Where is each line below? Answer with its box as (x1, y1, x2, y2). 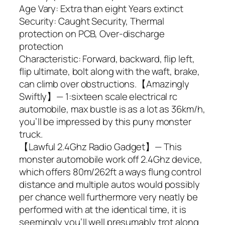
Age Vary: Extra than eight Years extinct (19, 2, 183, 16)
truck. (19, 128, 43, 141)
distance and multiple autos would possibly (19, 178, 200, 191)
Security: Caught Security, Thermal (19, 15, 164, 28)
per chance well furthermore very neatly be (19, 190, 198, 204)
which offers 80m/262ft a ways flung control (19, 165, 201, 179)
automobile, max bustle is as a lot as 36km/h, (19, 102, 205, 116)
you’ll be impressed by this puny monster (19, 115, 191, 129)
